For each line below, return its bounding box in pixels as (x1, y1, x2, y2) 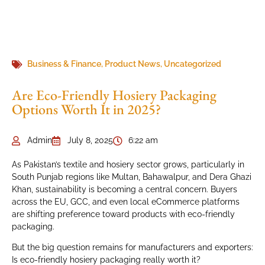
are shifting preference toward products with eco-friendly (12, 209, 235, 219)
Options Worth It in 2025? (12, 100, 161, 118)
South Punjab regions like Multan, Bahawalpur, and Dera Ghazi (12, 172, 251, 182)
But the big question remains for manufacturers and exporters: (12, 243, 253, 253)
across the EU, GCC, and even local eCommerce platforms (12, 197, 240, 206)
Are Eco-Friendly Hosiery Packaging (12, 86, 216, 104)
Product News (105, 59, 160, 69)
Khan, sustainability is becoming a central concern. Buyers (12, 185, 237, 194)
